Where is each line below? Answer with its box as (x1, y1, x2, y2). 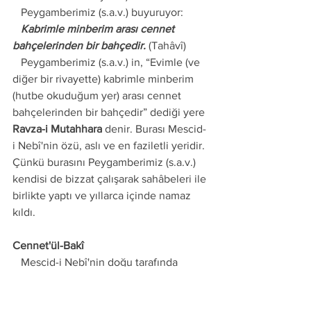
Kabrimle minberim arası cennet (12, 23, 21, 35)
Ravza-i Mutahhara (12, 123, 102, 135)
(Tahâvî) (146, 40, 186, 51)
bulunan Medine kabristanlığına (12, 273, 167, 285)
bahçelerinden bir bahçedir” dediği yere (12, 106, 208, 118)
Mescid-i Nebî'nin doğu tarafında (12, 256, 21, 268)
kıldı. (12, 206, 35, 218)
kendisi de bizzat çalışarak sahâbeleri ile (12, 173, 209, 185)
